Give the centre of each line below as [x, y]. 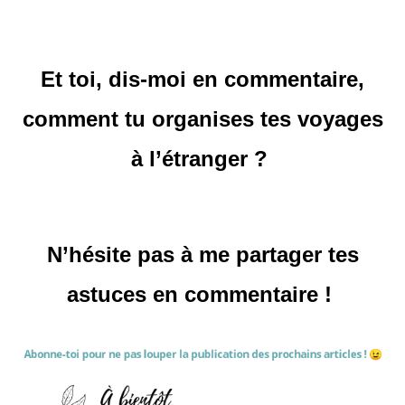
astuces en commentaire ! [202, 294]
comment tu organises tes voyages [202, 118]
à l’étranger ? [202, 158]
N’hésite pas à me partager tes [202, 254]
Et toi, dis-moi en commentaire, [202, 79]
